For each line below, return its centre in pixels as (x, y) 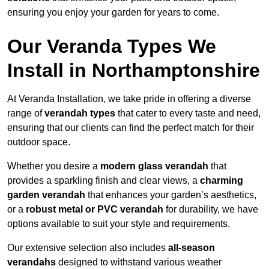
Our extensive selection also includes (88, 248)
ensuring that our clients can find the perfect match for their (131, 128)
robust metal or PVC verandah (95, 210)
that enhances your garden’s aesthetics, (171, 195)
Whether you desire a (54, 166)
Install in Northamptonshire (134, 71)
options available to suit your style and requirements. (119, 224)
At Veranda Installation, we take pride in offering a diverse (129, 99)
